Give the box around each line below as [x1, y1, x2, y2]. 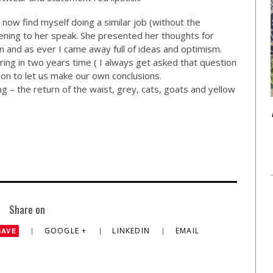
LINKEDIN [112, 225, 153, 236]
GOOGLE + [44, 225, 90, 236]
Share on [9, 201, 45, 217]
